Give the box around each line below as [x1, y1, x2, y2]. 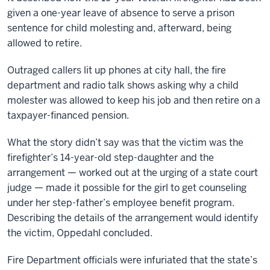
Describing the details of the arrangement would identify [7, 212, 259, 224]
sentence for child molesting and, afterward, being [7, 22, 231, 34]
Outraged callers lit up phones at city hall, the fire [7, 64, 226, 77]
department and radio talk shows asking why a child [7, 79, 239, 92]
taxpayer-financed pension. [7, 109, 129, 122]
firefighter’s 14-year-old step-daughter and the [7, 151, 214, 164]
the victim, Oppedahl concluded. [7, 227, 152, 239]
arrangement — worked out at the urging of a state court [7, 166, 258, 179]
